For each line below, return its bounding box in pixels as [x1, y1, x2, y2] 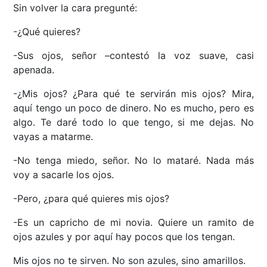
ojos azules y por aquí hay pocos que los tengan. [13, 231, 235, 243]
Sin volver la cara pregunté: [13, 2, 138, 14]
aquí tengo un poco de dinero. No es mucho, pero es [13, 102, 254, 114]
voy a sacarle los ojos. [13, 169, 114, 181]
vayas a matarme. [13, 131, 94, 143]
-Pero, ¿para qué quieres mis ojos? [13, 193, 170, 205]
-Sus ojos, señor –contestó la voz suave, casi [13, 49, 254, 62]
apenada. [13, 64, 55, 76]
